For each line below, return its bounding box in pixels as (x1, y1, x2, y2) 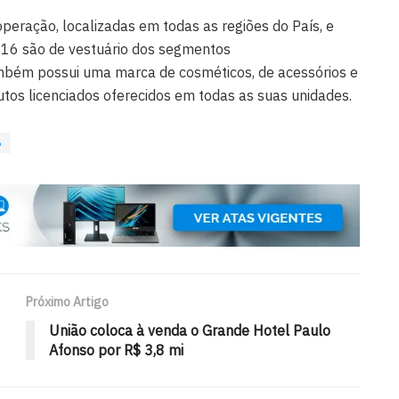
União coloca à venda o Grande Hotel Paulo (49, 321, 330, 339)
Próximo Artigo (26, 293, 109, 310)
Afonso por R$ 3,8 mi (49, 340, 183, 359)
